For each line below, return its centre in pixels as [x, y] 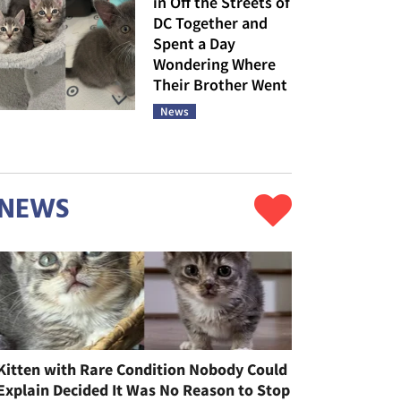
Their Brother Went [220, 85]
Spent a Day [194, 43]
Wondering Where [214, 64]
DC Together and [210, 23]
